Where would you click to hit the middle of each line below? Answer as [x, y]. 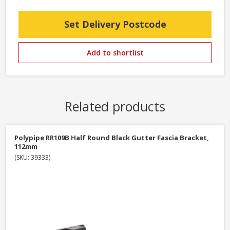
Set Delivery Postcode [115, 24]
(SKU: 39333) [32, 158]
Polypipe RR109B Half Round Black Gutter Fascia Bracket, [112, 138]
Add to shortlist [115, 53]
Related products [115, 107]
